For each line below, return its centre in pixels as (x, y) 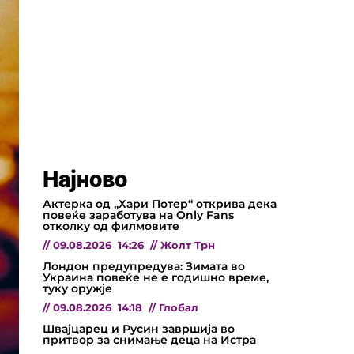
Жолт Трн (188, 245)
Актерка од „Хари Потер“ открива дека (160, 203)
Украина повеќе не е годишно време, (156, 277)
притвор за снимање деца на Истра (149, 339)
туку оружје (77, 288)
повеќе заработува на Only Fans (138, 215)
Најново (85, 179)
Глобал (179, 307)
